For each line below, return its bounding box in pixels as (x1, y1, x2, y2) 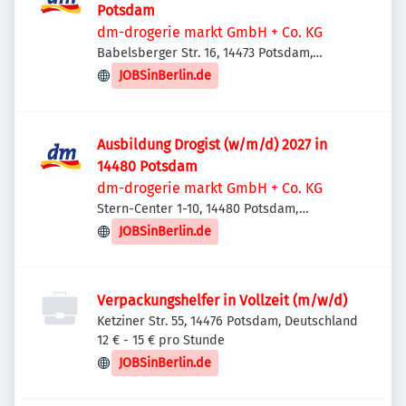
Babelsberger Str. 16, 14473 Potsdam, (97, 45, 313, 61)
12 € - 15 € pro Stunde (97, 333, 225, 348)
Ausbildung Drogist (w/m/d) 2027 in (97, 136, 327, 153)
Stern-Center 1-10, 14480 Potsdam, (97, 201, 299, 217)
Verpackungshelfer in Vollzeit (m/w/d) (97, 292, 347, 309)
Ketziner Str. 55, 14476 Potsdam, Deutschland (97, 314, 358, 329)
